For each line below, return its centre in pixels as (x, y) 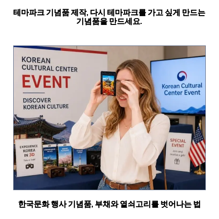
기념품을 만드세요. (109, 21)
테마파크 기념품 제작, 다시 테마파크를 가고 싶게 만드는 (109, 12)
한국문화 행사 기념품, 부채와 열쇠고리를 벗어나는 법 (109, 204)
